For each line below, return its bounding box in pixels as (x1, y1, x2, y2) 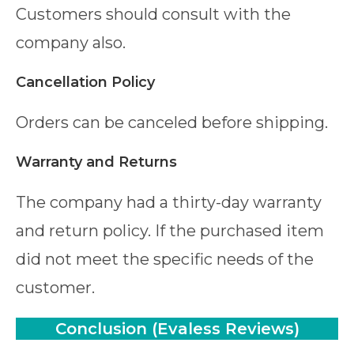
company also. (16, 32, 126, 52)
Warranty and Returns (16, 153, 177, 171)
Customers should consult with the (16, 4, 291, 24)
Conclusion (55, 318, 147, 338)
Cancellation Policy (16, 73, 155, 91)
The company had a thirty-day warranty (16, 192, 322, 212)
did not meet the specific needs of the (16, 249, 314, 269)
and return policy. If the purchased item (16, 220, 324, 240)
